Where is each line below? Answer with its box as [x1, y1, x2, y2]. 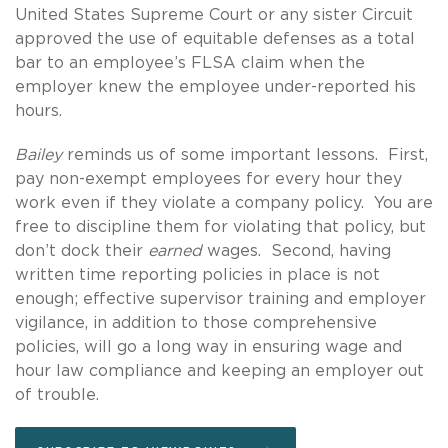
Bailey [15, 146, 67, 163]
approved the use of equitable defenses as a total [15, 30, 415, 47]
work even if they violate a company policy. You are [15, 194, 433, 211]
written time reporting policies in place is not [15, 266, 380, 283]
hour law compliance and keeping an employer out [15, 362, 424, 379]
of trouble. [15, 386, 99, 403]
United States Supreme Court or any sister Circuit [15, 6, 413, 23]
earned [148, 242, 202, 259]
